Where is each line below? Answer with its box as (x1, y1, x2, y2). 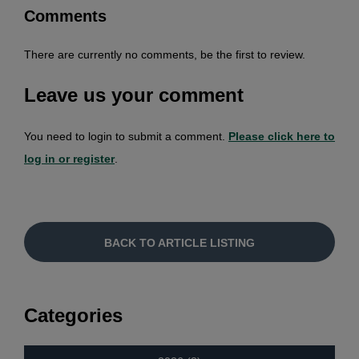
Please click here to (228, 129, 335, 143)
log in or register (24, 151, 115, 165)
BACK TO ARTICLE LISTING (104, 236, 255, 249)
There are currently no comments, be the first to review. (24, 47, 305, 61)
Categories (24, 304, 123, 326)
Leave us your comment (24, 83, 244, 106)
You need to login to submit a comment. (24, 129, 228, 143)
